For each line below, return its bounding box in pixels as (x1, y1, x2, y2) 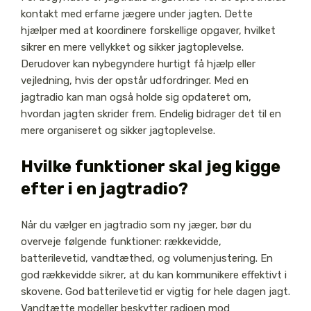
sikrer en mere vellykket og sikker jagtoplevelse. (20, 41, 244, 54)
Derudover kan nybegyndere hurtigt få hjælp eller (20, 58, 255, 71)
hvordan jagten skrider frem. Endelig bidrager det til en (20, 108, 281, 121)
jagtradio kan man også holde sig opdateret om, (20, 91, 251, 104)
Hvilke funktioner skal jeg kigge (20, 157, 280, 177)
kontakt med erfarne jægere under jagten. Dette (20, 8, 253, 21)
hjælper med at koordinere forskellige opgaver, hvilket (20, 24, 276, 37)
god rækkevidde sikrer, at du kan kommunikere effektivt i (20, 269, 287, 282)
